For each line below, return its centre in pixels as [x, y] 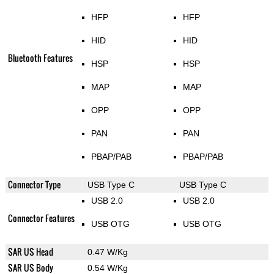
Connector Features [41, 218]
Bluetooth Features [40, 58]
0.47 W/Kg [107, 252]
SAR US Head [30, 252]
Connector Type [34, 185]
